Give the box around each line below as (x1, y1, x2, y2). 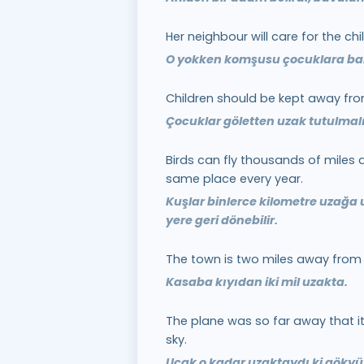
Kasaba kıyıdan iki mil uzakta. (165, 274, 348, 290)
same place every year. (165, 171, 303, 187)
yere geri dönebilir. (165, 212, 278, 228)
